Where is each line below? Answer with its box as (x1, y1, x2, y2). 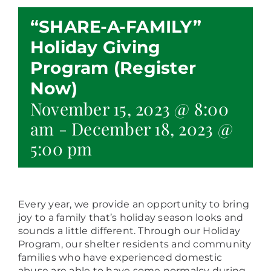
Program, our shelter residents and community (18, 238, 252, 250)
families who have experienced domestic (18, 251, 223, 263)
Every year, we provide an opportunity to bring (18, 198, 250, 210)
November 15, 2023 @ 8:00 (30, 97, 229, 120)
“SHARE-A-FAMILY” (30, 16, 201, 37)
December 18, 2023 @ (71, 117, 233, 140)
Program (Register (30, 57, 197, 78)
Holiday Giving (30, 36, 161, 57)
